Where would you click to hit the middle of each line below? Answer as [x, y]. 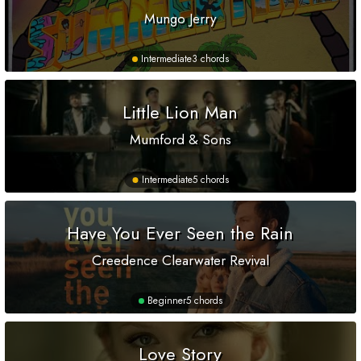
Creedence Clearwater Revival [180, 261]
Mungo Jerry [180, 19]
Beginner [167, 301]
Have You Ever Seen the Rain [180, 233]
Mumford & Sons [180, 140]
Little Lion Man [180, 112]
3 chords [210, 59]
